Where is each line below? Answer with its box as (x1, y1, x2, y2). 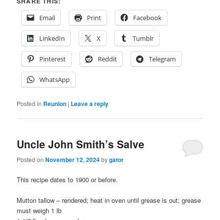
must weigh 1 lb (17, 205, 62, 215)
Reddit (98, 55, 117, 64)
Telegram (149, 55, 176, 64)
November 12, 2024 (45, 155, 100, 164)
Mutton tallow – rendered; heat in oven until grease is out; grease (17, 195, 201, 205)
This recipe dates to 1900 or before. (17, 174, 118, 184)
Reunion (43, 99, 67, 109)
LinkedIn (39, 34, 65, 43)
